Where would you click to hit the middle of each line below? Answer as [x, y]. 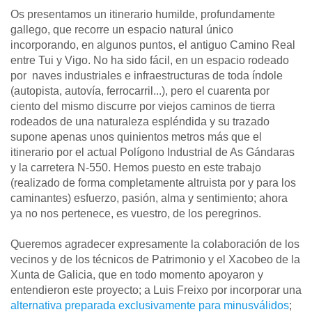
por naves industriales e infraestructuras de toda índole [147, 76]
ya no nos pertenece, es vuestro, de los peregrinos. [136, 214]
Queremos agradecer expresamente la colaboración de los [155, 244]
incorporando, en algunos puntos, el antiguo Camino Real [153, 45]
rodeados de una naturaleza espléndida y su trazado [140, 122]
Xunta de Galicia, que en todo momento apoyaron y [137, 275]
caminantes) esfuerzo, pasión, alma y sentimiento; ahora [149, 198]
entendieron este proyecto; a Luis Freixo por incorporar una [156, 290]
